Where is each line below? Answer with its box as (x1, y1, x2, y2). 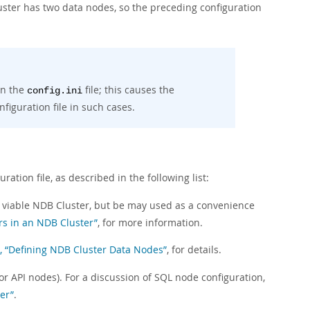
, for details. (167, 243, 221, 256)
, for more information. (98, 216, 203, 229)
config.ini (27, 86, 82, 96)
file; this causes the (82, 83, 174, 96)
